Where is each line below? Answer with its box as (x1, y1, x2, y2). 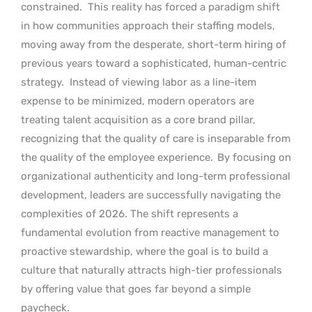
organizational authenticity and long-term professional (21, 169, 290, 182)
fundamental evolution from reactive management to (21, 226, 279, 239)
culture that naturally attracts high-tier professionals (21, 263, 282, 276)
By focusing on (214, 150, 291, 164)
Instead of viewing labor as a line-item (70, 75, 256, 88)
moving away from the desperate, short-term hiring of (21, 38, 286, 51)
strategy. (21, 75, 64, 88)
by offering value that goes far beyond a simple (21, 282, 251, 295)
